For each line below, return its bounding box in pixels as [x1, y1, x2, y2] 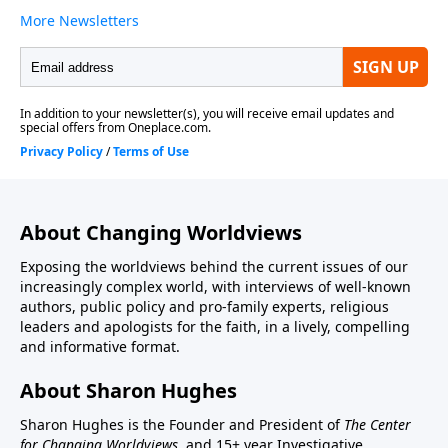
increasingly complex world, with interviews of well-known [20, 277, 411, 297]
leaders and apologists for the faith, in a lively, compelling [20, 317, 410, 337]
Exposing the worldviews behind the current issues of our [20, 257, 408, 277]
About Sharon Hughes [20, 377, 237, 405]
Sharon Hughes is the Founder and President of [20, 415, 344, 435]
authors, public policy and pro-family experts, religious [20, 297, 389, 317]
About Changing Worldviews [20, 219, 302, 247]
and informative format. [20, 337, 180, 357]
